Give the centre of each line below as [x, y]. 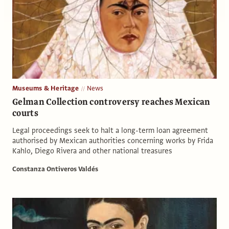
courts [25, 113]
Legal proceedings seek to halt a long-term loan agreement [110, 130]
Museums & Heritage [45, 88]
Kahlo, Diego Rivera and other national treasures [92, 151]
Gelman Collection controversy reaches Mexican [111, 102]
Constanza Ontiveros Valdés [55, 169]
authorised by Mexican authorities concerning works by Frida [113, 140]
